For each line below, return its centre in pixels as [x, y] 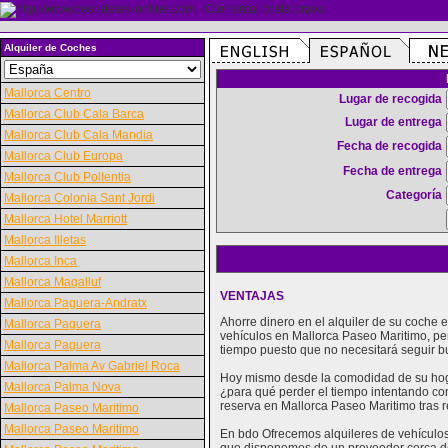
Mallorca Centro [47, 93]
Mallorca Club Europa [63, 156]
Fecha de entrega [392, 171]
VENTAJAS [252, 296]
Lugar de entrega [393, 122]
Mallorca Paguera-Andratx [75, 303]
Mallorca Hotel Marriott [65, 219]
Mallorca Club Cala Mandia [78, 135]
